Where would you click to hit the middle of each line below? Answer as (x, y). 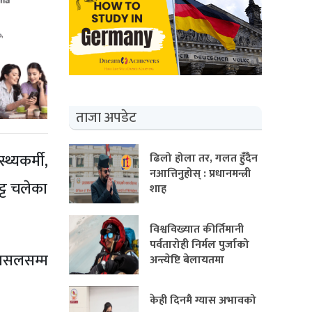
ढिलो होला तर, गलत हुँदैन (203, 159)
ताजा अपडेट (106, 118)
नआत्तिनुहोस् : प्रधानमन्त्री (200, 174)
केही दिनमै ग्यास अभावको (203, 301)
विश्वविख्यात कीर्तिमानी (196, 230)
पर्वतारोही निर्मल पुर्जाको (199, 245)
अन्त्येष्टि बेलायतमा (187, 260)
